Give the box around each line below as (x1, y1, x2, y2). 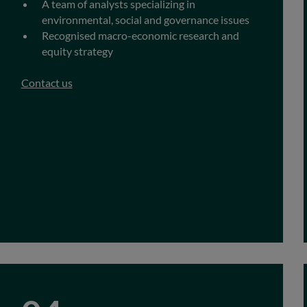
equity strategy (41, 44, 113, 58)
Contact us (21, 75, 73, 89)
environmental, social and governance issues (41, 12, 249, 26)
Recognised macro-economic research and (41, 28, 239, 42)
